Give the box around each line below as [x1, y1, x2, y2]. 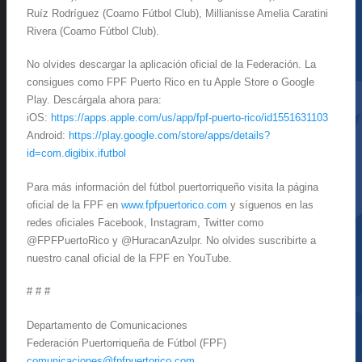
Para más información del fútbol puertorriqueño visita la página [27, 180, 318, 193]
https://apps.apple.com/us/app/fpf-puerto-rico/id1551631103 [51, 112, 328, 124]
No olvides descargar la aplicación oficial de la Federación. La [27, 58, 316, 71]
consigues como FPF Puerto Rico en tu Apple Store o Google [27, 76, 314, 89]
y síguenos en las [227, 198, 314, 211]
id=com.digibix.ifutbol [27, 147, 126, 160]
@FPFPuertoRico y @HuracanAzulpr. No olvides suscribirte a [27, 234, 316, 246]
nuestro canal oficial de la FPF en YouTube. [27, 251, 232, 264]
